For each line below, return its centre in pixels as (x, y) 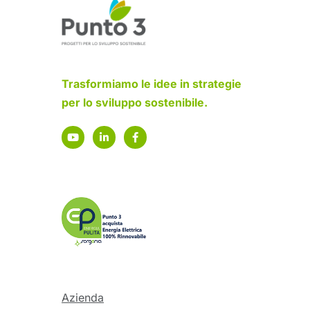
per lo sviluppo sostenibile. (135, 103)
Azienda (83, 297)
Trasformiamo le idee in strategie (152, 84)
